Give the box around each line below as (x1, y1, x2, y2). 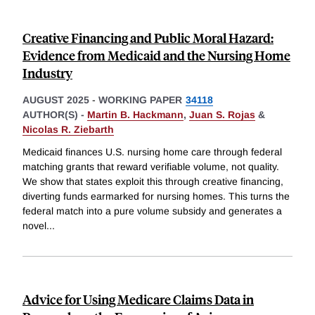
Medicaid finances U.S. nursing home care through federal (22, 146, 282, 157)
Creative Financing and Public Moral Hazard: (22, 28, 274, 46)
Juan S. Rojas (189, 108, 255, 120)
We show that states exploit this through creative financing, (22, 175, 283, 187)
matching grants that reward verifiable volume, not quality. (22, 160, 279, 172)
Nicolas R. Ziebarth (22, 123, 114, 135)
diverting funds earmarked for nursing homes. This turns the (22, 190, 290, 202)
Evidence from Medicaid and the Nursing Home (22, 46, 290, 64)
